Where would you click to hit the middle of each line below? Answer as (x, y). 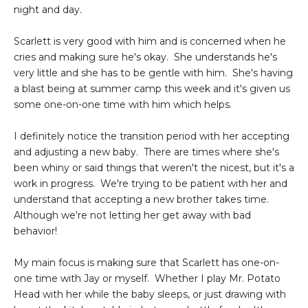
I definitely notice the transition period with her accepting (152, 136)
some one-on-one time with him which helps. (124, 104)
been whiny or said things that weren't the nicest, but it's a (154, 167)
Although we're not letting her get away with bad (132, 215)
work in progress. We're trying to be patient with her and (151, 183)
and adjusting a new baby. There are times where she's (146, 152)
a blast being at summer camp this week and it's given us (152, 88)
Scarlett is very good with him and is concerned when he (150, 41)
